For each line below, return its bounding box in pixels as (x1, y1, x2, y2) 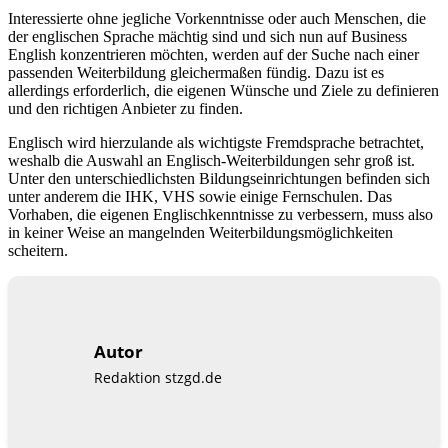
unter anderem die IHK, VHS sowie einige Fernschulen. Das (8, 187, 392, 205)
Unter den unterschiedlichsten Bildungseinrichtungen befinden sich (8, 169, 430, 187)
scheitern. (8, 241, 68, 259)
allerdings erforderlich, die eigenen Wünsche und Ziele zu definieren (8, 81, 439, 99)
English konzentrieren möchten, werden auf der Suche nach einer (8, 45, 419, 63)
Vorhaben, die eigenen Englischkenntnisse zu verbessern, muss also (8, 205, 433, 223)
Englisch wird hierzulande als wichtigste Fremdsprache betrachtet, (8, 133, 424, 151)
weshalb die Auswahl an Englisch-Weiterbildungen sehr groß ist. (8, 151, 415, 169)
